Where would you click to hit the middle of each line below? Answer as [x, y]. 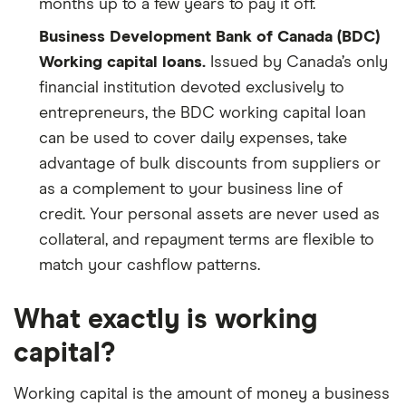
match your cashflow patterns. [150, 266]
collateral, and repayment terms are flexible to [207, 240]
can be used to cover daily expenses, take [193, 139]
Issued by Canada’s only [297, 63]
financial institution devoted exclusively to [192, 88]
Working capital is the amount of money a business [202, 394]
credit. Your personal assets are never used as [209, 215]
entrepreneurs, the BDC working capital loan [203, 113]
